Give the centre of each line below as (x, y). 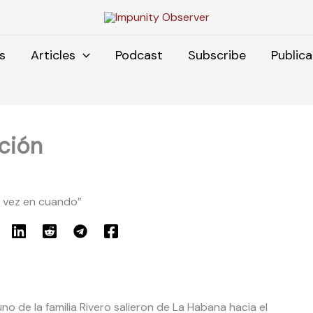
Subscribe (217, 55)
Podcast (139, 55)
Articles (53, 55)
